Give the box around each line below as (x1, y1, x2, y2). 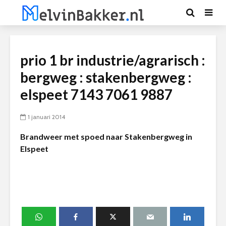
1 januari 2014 (28, 113, 65, 121)
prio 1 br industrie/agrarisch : (20, 51, 205, 69)
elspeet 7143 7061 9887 (20, 86, 173, 103)
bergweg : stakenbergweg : (20, 69, 192, 86)
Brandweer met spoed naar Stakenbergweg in (20, 132, 192, 141)
